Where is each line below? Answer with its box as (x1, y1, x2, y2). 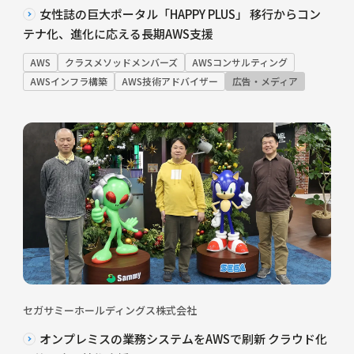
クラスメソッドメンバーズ (64, 55, 178, 69)
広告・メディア (232, 73, 298, 88)
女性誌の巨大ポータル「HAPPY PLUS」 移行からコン (39, 5, 321, 22)
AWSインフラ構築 (29, 73, 107, 88)
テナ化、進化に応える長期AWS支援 (22, 24, 213, 42)
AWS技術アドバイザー (121, 73, 218, 88)
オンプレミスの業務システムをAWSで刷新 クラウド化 (39, 330, 327, 347)
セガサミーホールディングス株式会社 (22, 302, 197, 318)
